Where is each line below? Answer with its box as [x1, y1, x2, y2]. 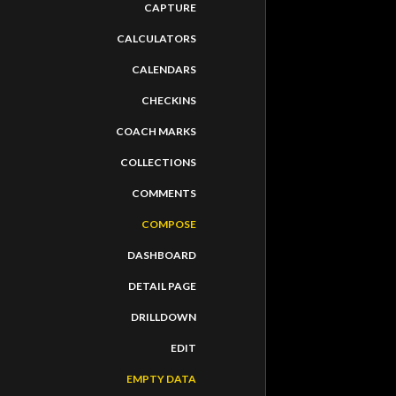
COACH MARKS [116, 125, 196, 138]
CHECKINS [141, 94, 196, 107]
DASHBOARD [127, 248, 196, 262]
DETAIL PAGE [128, 279, 196, 293]
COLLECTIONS [120, 156, 196, 169]
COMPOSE [141, 217, 196, 231]
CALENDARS [132, 63, 196, 76]
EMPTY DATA [126, 372, 196, 385]
